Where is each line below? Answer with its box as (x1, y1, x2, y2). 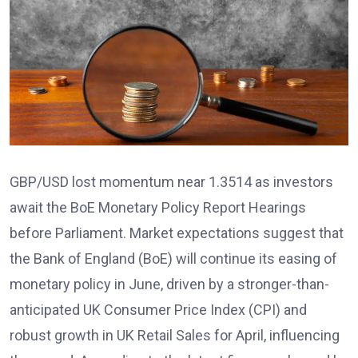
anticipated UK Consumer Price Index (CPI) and (10, 301, 307, 319)
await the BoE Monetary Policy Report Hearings (10, 199, 306, 217)
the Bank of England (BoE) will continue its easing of (10, 250, 337, 268)
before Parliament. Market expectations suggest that (10, 225, 344, 242)
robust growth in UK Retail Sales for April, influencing (10, 327, 340, 344)
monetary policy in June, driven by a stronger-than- (10, 276, 329, 293)
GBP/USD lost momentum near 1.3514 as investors (10, 173, 333, 191)
